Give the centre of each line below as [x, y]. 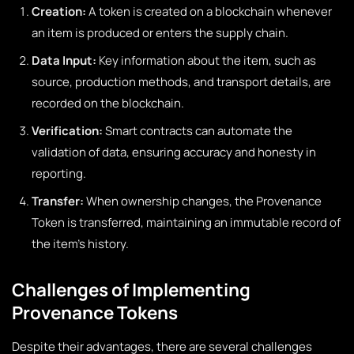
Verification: [67, 131]
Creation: [59, 11]
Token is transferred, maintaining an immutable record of [186, 222]
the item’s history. [80, 244]
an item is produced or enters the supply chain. [160, 33]
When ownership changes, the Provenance [203, 201]
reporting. [59, 173]
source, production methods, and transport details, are [181, 82]
